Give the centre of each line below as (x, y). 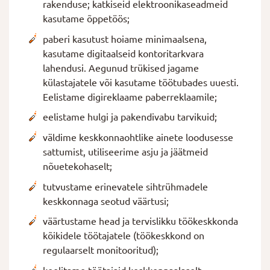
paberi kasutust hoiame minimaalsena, (125, 39)
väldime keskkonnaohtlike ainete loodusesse (138, 137)
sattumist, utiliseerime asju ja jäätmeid (125, 152)
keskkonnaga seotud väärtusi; (106, 201)
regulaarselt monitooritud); (101, 250)
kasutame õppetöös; (86, 19)
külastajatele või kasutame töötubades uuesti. (141, 82)
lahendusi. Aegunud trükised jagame (121, 68)
